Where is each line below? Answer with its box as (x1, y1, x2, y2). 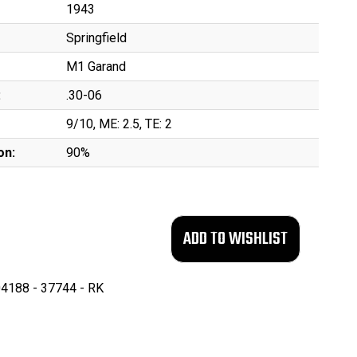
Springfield (65, 30, 127, 45)
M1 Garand (65, 59, 126, 74)
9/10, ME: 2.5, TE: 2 (65, 116, 172, 131)
